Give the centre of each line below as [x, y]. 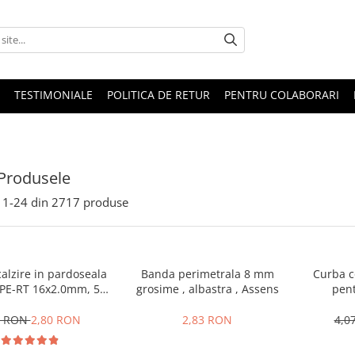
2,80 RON [55, 320]
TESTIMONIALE [53, 95]
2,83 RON [207, 320]
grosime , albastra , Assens [207, 289]
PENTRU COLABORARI [282, 95]
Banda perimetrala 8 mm [207, 274]
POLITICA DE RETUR [158, 95]
